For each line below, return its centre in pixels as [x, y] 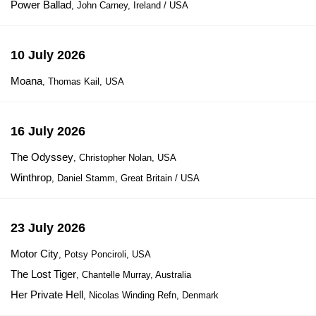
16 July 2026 [48, 131]
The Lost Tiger [43, 274]
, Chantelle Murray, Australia [134, 275]
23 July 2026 [48, 228]
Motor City [35, 254]
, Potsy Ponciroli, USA [105, 254]
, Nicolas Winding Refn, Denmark [151, 295]
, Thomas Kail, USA [83, 81]
